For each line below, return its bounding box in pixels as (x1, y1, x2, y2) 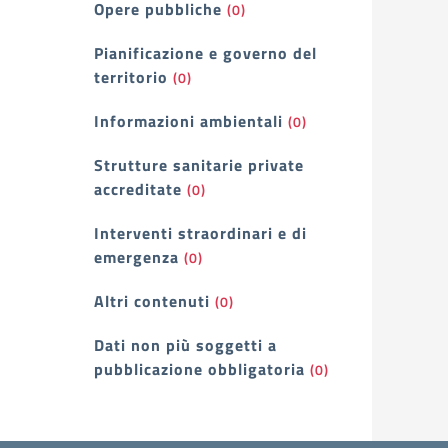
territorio (94, 65, 168, 89)
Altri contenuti (94, 289, 210, 313)
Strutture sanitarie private (94, 153, 304, 177)
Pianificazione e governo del (94, 41, 317, 65)
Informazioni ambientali (94, 109, 283, 133)
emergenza (94, 245, 179, 269)
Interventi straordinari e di (94, 221, 307, 245)
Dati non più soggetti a (94, 333, 277, 357)
